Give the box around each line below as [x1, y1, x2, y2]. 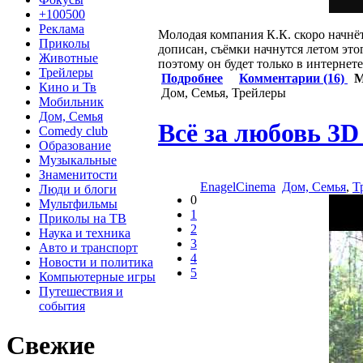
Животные [39, 50, 98, 65]
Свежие [6, 331, 95, 361]
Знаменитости [39, 167, 117, 181]
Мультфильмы [39, 196, 117, 211]
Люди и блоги [39, 181, 117, 196]
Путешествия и [39, 284, 123, 298]
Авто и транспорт [39, 240, 138, 254]
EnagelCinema [200, 180, 275, 194]
